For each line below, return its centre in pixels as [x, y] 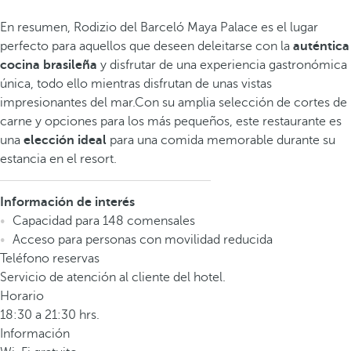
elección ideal [63, 140]
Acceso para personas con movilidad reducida [144, 240]
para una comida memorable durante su [221, 140]
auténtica [321, 46]
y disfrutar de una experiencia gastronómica [224, 65]
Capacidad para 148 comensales [105, 221]
